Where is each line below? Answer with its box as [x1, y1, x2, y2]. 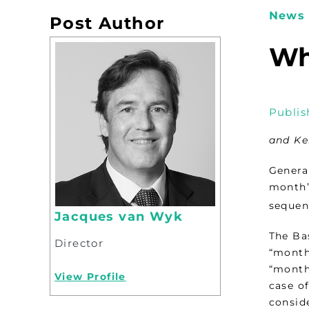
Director [54, 236, 104, 250]
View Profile [54, 270, 126, 283]
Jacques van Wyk [54, 208, 183, 224]
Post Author [50, 12, 165, 33]
